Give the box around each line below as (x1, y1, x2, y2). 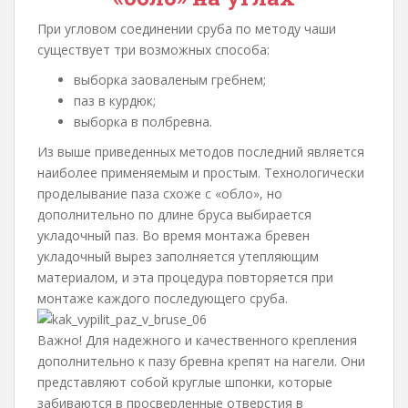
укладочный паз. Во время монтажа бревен (37, 227, 310, 244)
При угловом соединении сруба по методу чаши (37, 20, 336, 37)
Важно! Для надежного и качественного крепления (37, 331, 357, 349)
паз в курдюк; (74, 92, 156, 109)
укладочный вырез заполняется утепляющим (37, 248, 319, 265)
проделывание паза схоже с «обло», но (37, 185, 282, 202)
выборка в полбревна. (74, 113, 212, 130)
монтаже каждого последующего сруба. (37, 290, 288, 307)
